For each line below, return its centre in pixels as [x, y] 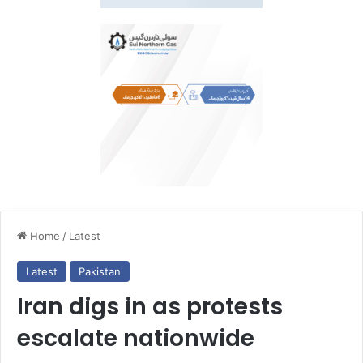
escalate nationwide [136, 338]
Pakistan [100, 271]
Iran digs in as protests [150, 306]
